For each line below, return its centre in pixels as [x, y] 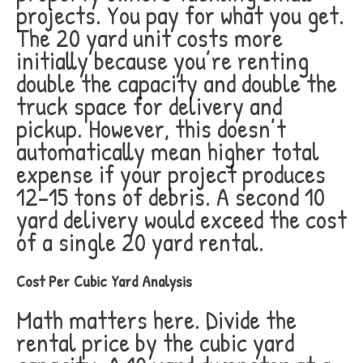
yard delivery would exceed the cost [181, 219]
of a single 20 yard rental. [140, 242]
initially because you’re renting [162, 60]
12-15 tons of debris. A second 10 [171, 196]
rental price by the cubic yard [155, 342]
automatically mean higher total [168, 151]
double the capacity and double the [177, 83]
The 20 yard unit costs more [149, 38]
